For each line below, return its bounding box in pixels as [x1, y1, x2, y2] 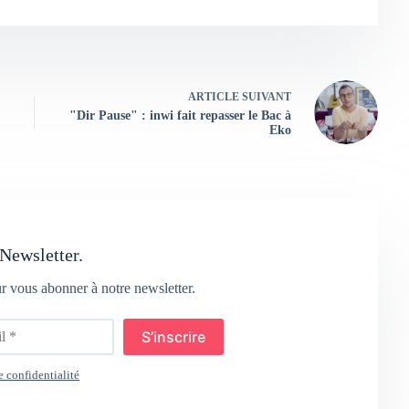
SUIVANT [238, 89, 291, 103]
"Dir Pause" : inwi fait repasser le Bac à [68, 108, 291, 122]
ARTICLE [187, 89, 239, 103]
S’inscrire [141, 328, 205, 347]
